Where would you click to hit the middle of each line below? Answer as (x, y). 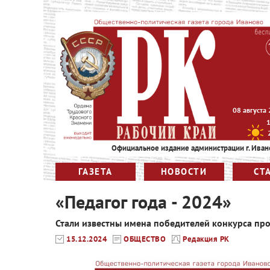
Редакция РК (206, 239)
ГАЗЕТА (95, 171)
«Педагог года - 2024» (143, 202)
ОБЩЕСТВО (145, 239)
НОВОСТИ (184, 171)
